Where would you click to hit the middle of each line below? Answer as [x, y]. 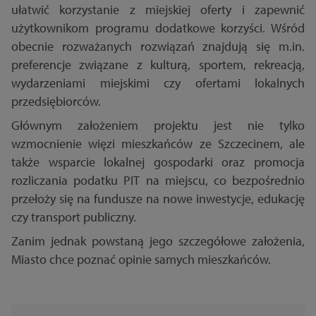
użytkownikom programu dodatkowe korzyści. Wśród [158, 28]
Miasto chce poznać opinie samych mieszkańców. [141, 260]
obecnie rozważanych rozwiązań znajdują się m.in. [158, 47]
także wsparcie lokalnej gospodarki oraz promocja [158, 162]
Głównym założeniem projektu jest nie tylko [158, 126]
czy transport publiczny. [74, 217]
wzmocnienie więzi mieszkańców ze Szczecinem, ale [158, 144]
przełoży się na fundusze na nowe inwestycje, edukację [158, 199]
